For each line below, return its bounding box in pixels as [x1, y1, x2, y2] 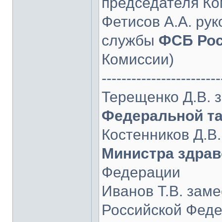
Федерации [102, 164, 180, 180]
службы [102, 32, 159, 49]
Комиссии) [102, 51, 174, 67]
